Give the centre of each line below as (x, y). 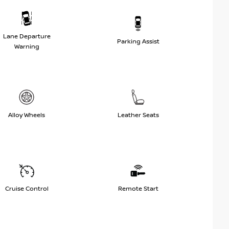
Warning (27, 47)
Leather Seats (138, 115)
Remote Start (138, 189)
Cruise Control (27, 189)
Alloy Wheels (27, 115)
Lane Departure (27, 36)
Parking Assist (138, 41)
